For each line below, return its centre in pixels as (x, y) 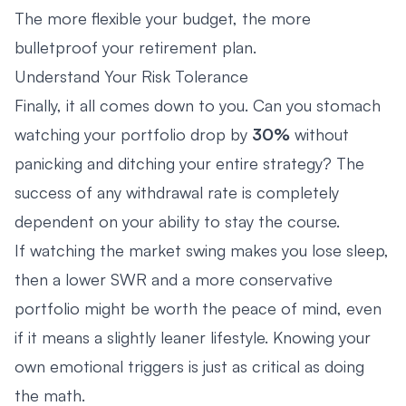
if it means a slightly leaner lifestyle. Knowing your (193, 337)
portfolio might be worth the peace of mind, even (198, 308)
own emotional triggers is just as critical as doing (189, 366)
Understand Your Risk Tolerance (131, 76)
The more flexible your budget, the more (163, 18)
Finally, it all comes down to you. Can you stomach (198, 105)
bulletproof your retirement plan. (135, 47)
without (319, 134)
